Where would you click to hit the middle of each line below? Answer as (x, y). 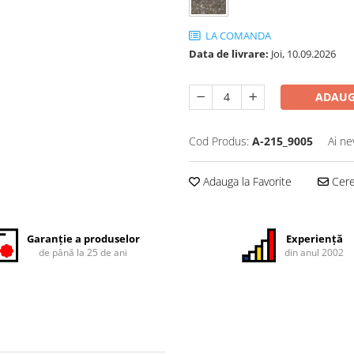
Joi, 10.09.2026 (302, 53)
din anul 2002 (314, 252)
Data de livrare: (229, 53)
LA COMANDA (237, 35)
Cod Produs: (219, 141)
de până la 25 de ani (83, 252)
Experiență (314, 238)
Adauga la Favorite (246, 181)
